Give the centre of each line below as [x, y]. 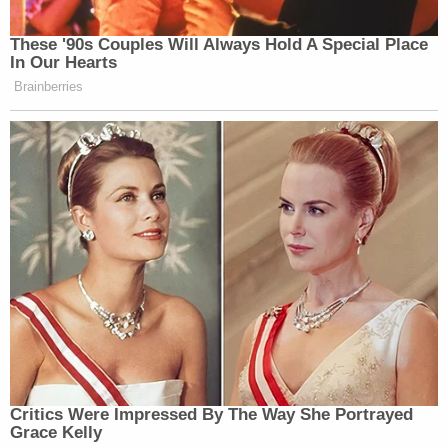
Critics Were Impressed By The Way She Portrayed [211, 414]
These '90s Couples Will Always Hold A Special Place [219, 44]
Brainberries [48, 86]
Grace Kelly [56, 432]
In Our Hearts [63, 62]
